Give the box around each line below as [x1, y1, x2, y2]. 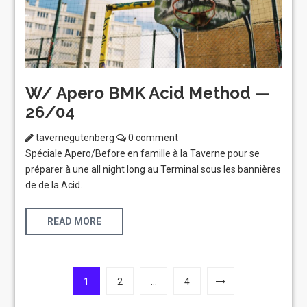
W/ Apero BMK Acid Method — [25, 83, 270, 103]
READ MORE [47, 215, 102, 227]
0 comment [126, 132, 179, 143]
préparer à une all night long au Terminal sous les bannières [25, 163, 282, 175]
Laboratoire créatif [97, 283, 210, 299]
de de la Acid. [25, 179, 83, 191]
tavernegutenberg [36, 132, 115, 143]
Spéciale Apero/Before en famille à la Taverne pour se [25, 147, 260, 159]
